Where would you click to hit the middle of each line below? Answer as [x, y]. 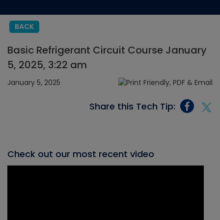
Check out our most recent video [81, 154]
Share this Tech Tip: [132, 106]
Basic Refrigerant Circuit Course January [107, 50]
